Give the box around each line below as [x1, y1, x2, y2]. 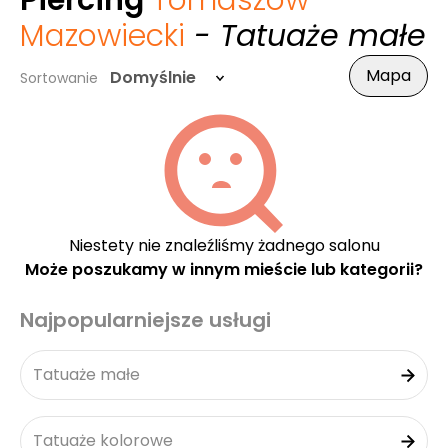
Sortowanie [20, 68, 98, 88]
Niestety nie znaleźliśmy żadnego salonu [68, 234, 380, 257]
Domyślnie [110, 66, 196, 89]
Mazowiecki [20, 15, 185, 57]
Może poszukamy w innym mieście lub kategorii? [25, 258, 423, 281]
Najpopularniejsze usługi [20, 306, 271, 334]
